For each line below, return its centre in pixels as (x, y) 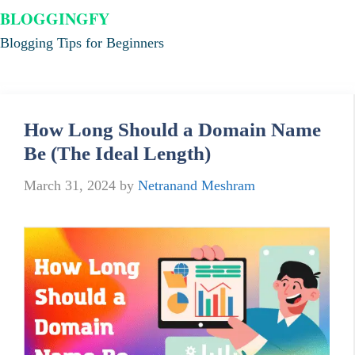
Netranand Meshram (197, 185)
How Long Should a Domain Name (172, 130)
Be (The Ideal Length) (117, 153)
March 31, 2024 (70, 185)
